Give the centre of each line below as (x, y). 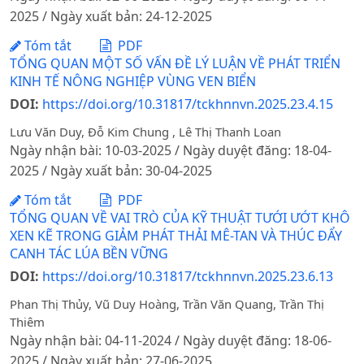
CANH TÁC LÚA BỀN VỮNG (89, 253)
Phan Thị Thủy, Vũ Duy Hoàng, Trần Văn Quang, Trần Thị (167, 304)
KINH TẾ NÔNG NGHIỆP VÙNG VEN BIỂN (133, 81)
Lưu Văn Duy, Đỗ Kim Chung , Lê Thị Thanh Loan (145, 132)
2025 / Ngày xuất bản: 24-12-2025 (111, 17)
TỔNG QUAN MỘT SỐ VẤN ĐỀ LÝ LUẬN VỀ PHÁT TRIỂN (175, 63)
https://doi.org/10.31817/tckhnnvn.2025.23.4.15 (188, 104)
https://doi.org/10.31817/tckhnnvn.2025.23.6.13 (188, 276)
